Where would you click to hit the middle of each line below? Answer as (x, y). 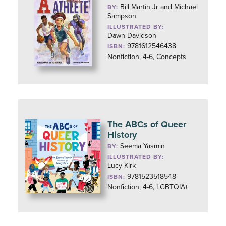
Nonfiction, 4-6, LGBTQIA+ (148, 187)
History (122, 135)
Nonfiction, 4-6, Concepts (147, 57)
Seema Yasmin (143, 146)
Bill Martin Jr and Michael (159, 7)
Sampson (122, 16)
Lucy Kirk (122, 166)
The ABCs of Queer (147, 124)
